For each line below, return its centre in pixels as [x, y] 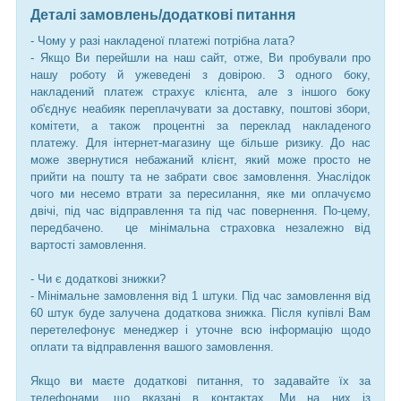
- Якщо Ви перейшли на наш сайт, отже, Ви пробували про [200, 58]
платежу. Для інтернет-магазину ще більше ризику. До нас [200, 143]
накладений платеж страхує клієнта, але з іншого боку [200, 92]
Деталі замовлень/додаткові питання [163, 15]
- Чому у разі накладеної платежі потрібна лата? [162, 41]
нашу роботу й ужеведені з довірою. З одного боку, [200, 75]
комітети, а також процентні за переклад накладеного [200, 126]
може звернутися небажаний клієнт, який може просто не [200, 160]
